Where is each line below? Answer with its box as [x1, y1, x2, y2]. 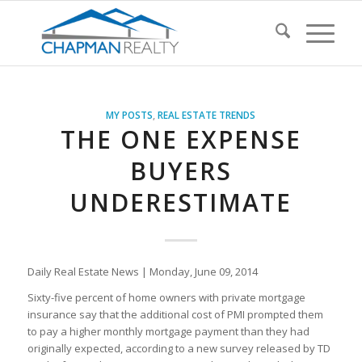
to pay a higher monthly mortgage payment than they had [27, 324, 309, 339]
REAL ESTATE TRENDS [158, 108, 256, 121]
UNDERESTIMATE [69, 186, 293, 219]
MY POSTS [106, 108, 154, 121]
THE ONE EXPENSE [60, 123, 301, 156]
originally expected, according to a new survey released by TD [27, 341, 330, 356]
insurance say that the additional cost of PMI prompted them [27, 307, 323, 322]
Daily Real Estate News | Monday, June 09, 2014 [27, 264, 258, 280]
